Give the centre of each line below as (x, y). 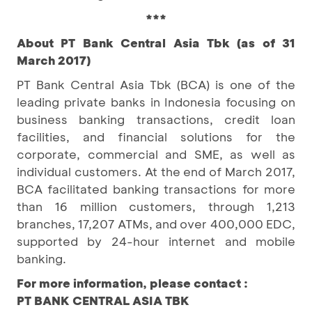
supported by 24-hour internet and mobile (156, 241)
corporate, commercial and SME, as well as (156, 154)
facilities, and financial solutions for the (156, 137)
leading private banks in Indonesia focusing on (156, 102)
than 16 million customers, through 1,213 (156, 206)
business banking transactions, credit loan (156, 119)
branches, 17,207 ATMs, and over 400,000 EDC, (156, 224)
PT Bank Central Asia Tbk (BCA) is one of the (156, 85)
